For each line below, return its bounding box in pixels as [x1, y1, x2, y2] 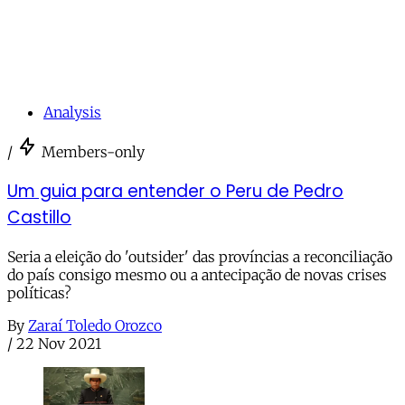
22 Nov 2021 [16, 334, 101, 353]
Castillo [7, 204, 71, 230]
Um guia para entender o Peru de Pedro [7, 178, 344, 203]
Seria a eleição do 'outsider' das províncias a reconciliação [7, 247, 392, 266]
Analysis [43, 103, 101, 122]
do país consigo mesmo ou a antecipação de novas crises [7, 265, 387, 284]
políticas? [7, 283, 71, 302]
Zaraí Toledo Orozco [28, 316, 162, 334]
